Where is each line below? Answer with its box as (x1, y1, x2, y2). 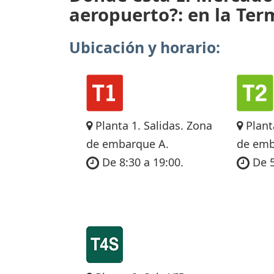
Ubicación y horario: (69, 37, 220, 58)
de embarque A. (86, 136, 169, 151)
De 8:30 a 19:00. (99, 154, 183, 169)
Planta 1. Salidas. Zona (92, 117, 212, 133)
